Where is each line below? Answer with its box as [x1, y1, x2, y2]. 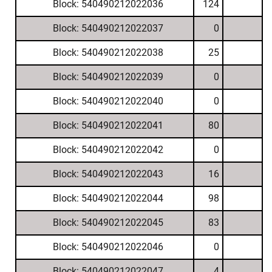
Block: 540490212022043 [52, 168, 163, 180]
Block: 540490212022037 [52, 22, 163, 34]
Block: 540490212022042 [52, 144, 163, 155]
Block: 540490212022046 [52, 241, 163, 253]
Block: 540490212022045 [52, 217, 163, 228]
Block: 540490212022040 [52, 95, 163, 107]
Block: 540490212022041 [52, 120, 163, 131]
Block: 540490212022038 [52, 47, 163, 58]
